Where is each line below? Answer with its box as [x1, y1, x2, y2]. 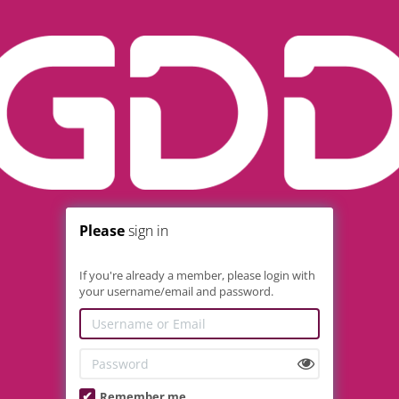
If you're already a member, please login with [79, 267, 315, 283]
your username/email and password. [79, 283, 273, 299]
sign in [125, 221, 168, 240]
